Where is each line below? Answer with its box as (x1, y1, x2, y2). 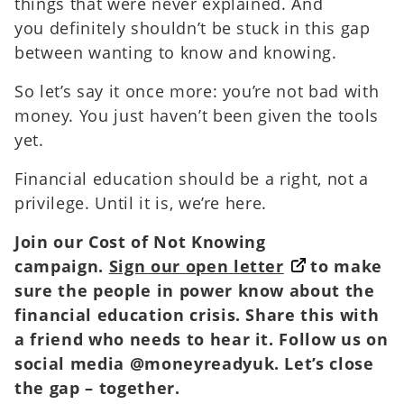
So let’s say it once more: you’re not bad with (14, 79, 380, 102)
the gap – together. (14, 376, 180, 399)
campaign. (14, 254, 109, 278)
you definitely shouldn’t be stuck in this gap (14, 16, 371, 39)
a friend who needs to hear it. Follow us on (14, 327, 389, 351)
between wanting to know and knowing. (14, 41, 337, 63)
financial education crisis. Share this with (14, 303, 380, 326)
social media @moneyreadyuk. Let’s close (14, 352, 374, 375)
